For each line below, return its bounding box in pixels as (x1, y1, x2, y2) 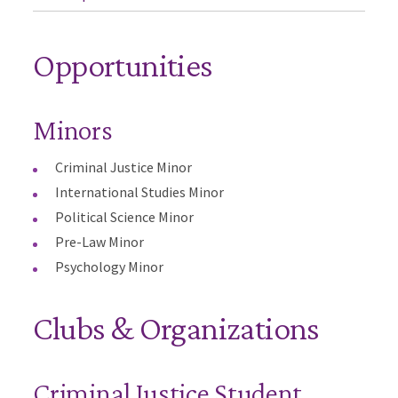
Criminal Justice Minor (55, 158, 193, 176)
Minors (33, 114, 113, 146)
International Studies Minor (55, 183, 225, 201)
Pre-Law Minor (55, 233, 145, 251)
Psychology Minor (55, 258, 164, 275)
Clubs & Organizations (33, 309, 320, 346)
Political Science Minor (55, 208, 195, 226)
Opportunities (33, 46, 213, 84)
